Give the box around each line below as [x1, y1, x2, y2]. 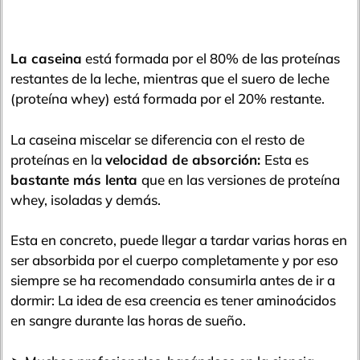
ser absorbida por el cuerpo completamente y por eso [10, 252, 338, 269]
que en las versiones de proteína [141, 170, 340, 188]
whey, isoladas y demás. [10, 190, 161, 208]
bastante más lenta [10, 170, 141, 188]
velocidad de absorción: [105, 150, 264, 168]
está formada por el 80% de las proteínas [82, 50, 340, 67]
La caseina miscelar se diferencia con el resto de [10, 130, 305, 148]
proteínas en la [10, 150, 105, 168]
